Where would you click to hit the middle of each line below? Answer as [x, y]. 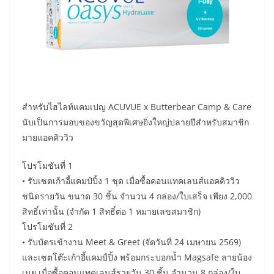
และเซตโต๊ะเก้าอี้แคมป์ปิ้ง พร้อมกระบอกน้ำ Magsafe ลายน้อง [137, 257]
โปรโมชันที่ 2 [47, 226]
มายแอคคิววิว [48, 137]
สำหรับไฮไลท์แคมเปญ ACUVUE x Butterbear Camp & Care [137, 106]
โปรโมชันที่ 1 [47, 165]
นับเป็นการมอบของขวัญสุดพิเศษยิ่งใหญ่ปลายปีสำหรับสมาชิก [135, 122]
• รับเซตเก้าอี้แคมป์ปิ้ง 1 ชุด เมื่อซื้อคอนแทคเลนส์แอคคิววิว [131, 180]
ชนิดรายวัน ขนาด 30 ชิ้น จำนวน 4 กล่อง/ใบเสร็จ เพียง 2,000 [137, 196]
